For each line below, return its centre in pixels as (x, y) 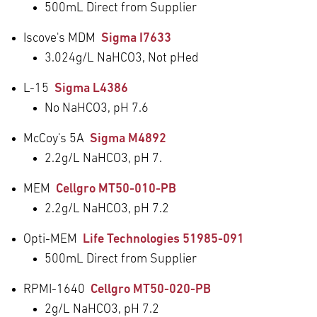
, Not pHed (171, 58)
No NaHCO (73, 108)
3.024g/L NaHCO (90, 58)
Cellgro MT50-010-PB (116, 189)
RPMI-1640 (57, 289)
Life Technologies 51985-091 (163, 239)
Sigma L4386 (91, 88)
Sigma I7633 (136, 38)
